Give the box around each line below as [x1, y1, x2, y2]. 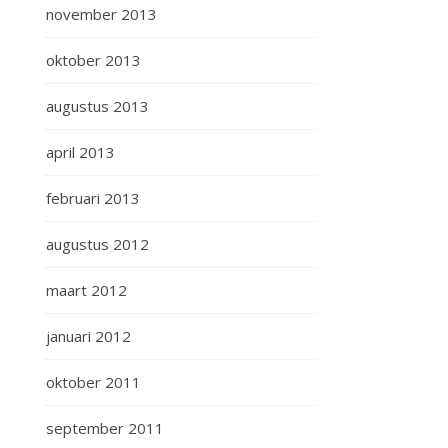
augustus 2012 [46, 234, 149, 254]
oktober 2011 [46, 372, 141, 392]
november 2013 [46, 4, 157, 24]
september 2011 [46, 418, 164, 438]
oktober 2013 [46, 50, 141, 70]
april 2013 [46, 142, 115, 162]
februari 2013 [46, 188, 140, 208]
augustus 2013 [46, 96, 149, 116]
